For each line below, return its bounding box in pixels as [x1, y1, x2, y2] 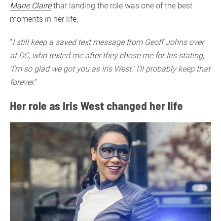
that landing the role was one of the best [51, 1, 192, 11]
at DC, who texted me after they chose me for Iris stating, [10, 51, 204, 61]
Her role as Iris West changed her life [10, 98, 183, 113]
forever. [10, 77, 35, 87]
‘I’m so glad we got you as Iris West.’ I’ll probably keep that [10, 64, 210, 74]
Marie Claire [10, 1, 51, 11]
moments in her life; [10, 14, 78, 24]
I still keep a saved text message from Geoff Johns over [12, 37, 204, 47]
